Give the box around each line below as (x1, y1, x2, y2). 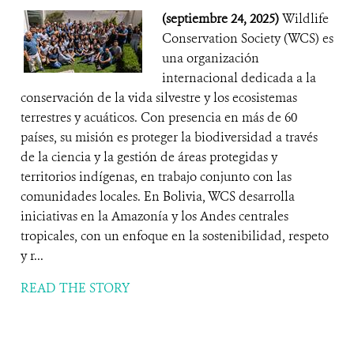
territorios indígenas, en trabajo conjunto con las (21, 168, 292, 185)
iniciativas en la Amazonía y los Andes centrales (21, 208, 288, 224)
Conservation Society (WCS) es (162, 30, 333, 47)
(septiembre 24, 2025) (162, 10, 282, 27)
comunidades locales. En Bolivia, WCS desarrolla (21, 188, 295, 205)
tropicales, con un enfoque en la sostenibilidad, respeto (21, 228, 329, 244)
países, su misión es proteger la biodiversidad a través (21, 129, 318, 145)
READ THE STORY (21, 280, 130, 296)
